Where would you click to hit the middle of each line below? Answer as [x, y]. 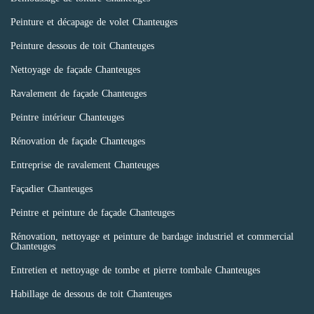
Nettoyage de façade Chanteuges [75, 70]
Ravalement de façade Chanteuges [78, 94]
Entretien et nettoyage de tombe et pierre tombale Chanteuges [135, 270]
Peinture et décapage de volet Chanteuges [94, 22]
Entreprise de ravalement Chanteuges [85, 165]
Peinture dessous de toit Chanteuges [82, 46]
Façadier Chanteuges [52, 189]
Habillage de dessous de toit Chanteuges [91, 294]
